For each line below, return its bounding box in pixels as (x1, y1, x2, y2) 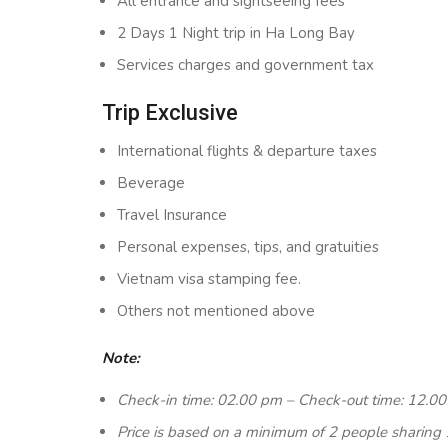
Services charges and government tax (117, 55, 374, 75)
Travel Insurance (117, 205, 227, 225)
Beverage (117, 173, 185, 193)
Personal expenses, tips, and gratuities (117, 237, 379, 257)
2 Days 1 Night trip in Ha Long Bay (117, 23, 355, 43)
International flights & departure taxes (117, 141, 377, 161)
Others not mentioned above (117, 301, 315, 321)
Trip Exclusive (102, 100, 238, 125)
